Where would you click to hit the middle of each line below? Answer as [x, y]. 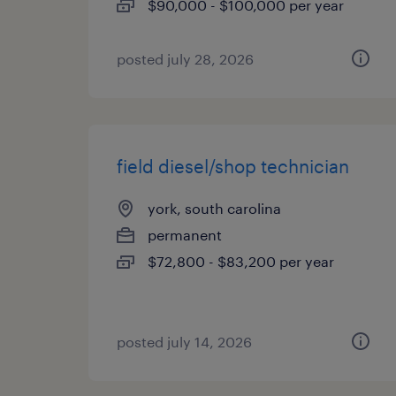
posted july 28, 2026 [185, 59]
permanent [185, 235]
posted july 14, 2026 [184, 342]
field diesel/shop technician [233, 166]
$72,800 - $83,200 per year [241, 261]
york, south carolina [214, 208]
